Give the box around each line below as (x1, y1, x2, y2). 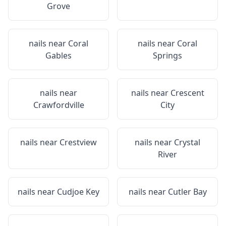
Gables (45, 50, 72, 61)
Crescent (170, 87, 204, 98)
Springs (153, 50, 182, 61)
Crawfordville (33, 99, 84, 110)
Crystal (174, 137, 200, 148)
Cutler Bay (167, 186, 207, 197)
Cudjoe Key (57, 186, 99, 197)
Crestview (60, 137, 97, 148)
